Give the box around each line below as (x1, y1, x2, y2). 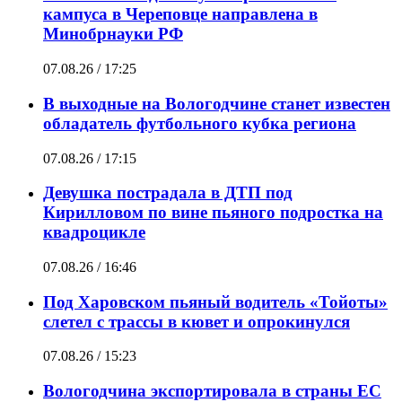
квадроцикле (43, 223, 145, 242)
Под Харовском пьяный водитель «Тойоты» (43, 292, 388, 311)
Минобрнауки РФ (43, 24, 183, 44)
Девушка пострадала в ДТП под (43, 183, 293, 203)
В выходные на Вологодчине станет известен (43, 93, 390, 113)
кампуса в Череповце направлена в (43, 4, 318, 24)
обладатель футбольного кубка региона (43, 113, 356, 133)
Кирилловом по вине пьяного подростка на (43, 203, 383, 223)
